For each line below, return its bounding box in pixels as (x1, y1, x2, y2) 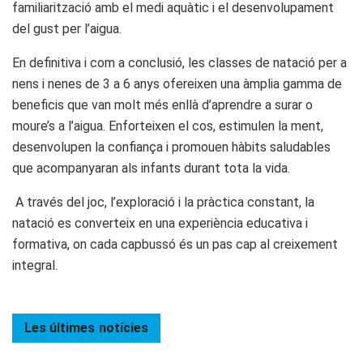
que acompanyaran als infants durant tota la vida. (12, 160, 290, 176)
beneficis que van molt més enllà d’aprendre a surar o (12, 96, 313, 113)
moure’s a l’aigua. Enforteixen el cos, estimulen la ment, (12, 117, 323, 134)
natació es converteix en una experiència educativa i (12, 215, 308, 231)
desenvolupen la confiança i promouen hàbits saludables (12, 139, 331, 155)
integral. (12, 257, 58, 273)
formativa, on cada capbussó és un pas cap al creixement (12, 236, 338, 252)
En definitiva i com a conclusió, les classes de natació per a (12, 54, 347, 70)
